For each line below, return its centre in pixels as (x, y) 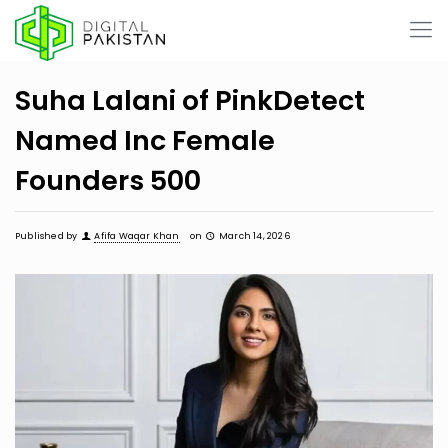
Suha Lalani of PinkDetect (190, 100)
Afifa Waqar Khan (137, 236)
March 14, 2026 (254, 236)
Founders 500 (108, 180)
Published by (46, 236)
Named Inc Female (145, 140)
